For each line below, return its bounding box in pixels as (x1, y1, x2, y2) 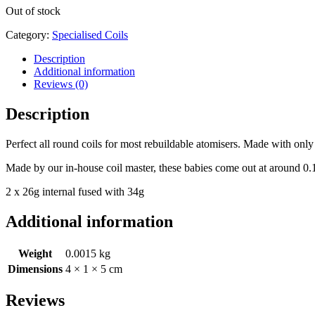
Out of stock (6, 4, 60, 17)
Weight (18, 247, 52, 259)
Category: (6, 28, 52, 41)
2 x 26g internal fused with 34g (6, 185, 144, 198)
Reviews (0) (34, 77, 88, 90)
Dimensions (8, 262, 63, 275)
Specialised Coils (52, 28, 128, 41)
